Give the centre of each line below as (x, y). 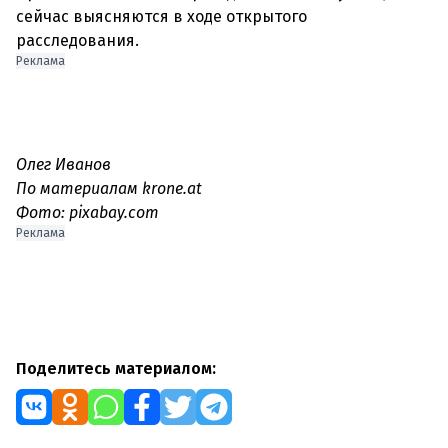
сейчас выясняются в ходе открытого (161, 16)
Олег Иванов (63, 164)
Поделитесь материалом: (116, 368)
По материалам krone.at (109, 188)
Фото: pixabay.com (87, 212)
